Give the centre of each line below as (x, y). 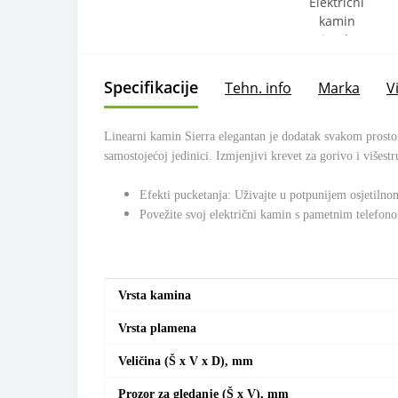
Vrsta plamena (157, 328)
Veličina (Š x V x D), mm (186, 361)
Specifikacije (151, 87)
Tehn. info (258, 88)
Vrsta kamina (155, 295)
